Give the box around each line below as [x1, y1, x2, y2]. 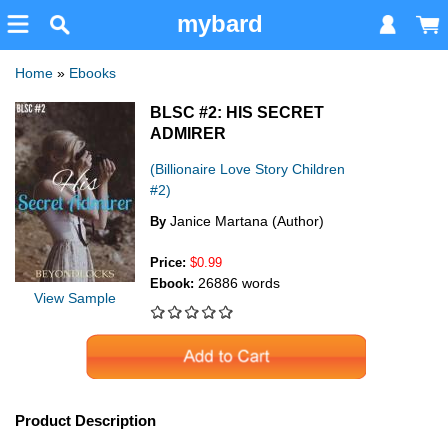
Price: [150, 255, 190, 271]
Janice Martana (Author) [170, 213, 324, 230]
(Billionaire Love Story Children [150, 161, 345, 178]
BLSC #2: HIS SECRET [150, 104, 324, 122]
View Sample [34, 290, 116, 307]
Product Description [15, 412, 156, 430]
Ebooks [69, 65, 116, 82]
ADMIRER [150, 125, 226, 143]
